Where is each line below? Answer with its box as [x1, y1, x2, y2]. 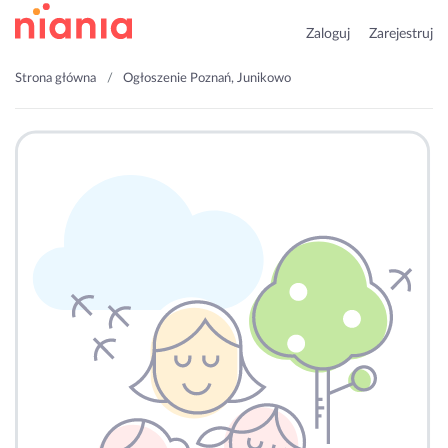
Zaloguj [306, 27, 350, 41]
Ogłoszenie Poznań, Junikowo [123, 72, 291, 85]
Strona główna [15, 72, 96, 85]
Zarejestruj [369, 27, 433, 41]
